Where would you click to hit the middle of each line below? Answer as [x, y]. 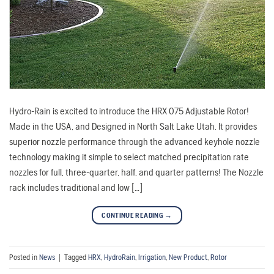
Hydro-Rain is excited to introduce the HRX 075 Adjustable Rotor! [129, 111]
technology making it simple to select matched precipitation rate [129, 157]
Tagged [76, 257]
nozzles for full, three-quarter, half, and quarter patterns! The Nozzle [136, 172]
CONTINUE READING [133, 216]
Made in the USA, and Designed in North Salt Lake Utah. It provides [133, 127]
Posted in [24, 257]
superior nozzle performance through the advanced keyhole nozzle [135, 142]
